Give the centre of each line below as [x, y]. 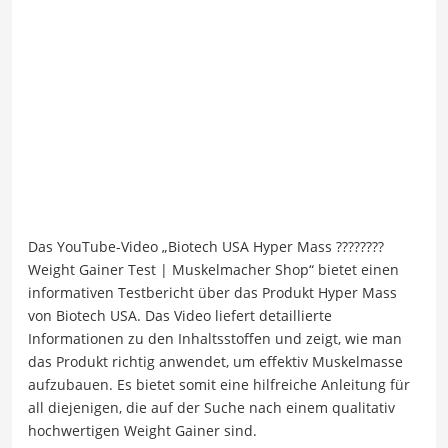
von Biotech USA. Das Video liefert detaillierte [180, 316]
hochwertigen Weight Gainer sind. [142, 431]
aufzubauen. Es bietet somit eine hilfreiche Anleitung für [219, 385]
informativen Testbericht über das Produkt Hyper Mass [212, 293]
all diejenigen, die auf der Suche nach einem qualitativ [211, 408]
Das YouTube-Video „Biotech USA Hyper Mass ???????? [206, 247]
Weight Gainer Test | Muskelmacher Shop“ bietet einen [213, 270]
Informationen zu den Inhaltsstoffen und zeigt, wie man [215, 339]
